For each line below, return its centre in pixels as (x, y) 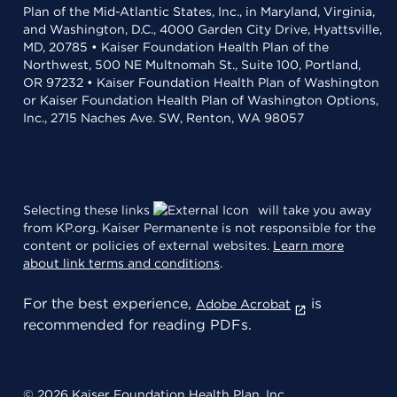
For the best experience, (109, 304)
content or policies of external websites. (148, 245)
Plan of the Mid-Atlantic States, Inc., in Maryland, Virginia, (199, 12)
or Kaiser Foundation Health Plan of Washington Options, (201, 100)
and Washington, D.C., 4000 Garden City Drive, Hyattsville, (202, 29)
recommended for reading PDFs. (137, 325)
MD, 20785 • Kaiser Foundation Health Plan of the (176, 47)
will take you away (313, 210)
